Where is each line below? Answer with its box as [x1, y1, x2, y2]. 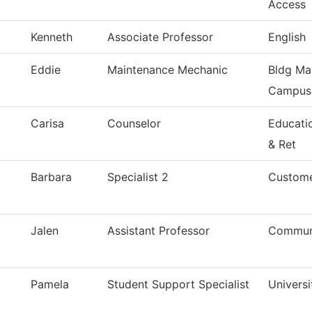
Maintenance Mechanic [107, 63, 228, 77]
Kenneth [31, 30, 72, 45]
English [268, 30, 306, 45]
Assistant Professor [107, 224, 210, 238]
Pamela [31, 277, 69, 292]
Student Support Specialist [107, 277, 249, 292]
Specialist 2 [107, 170, 169, 185]
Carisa [31, 116, 64, 131]
